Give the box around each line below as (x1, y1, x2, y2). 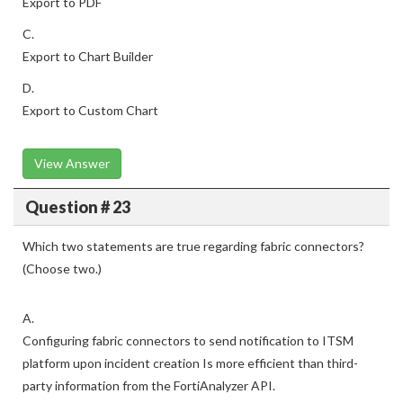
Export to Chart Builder (22, 49, 153, 64)
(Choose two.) (22, 261, 102, 276)
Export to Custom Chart (22, 103, 158, 118)
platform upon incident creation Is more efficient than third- (22, 355, 358, 371)
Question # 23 (24, 196, 130, 217)
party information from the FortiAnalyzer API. (22, 378, 275, 393)
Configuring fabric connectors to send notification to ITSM (22, 333, 354, 348)
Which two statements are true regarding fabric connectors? (22, 238, 364, 254)
